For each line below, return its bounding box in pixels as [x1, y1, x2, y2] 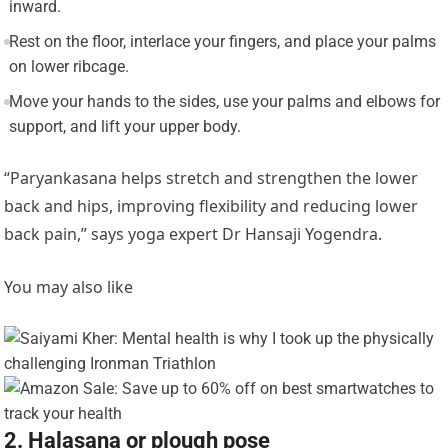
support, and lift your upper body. [8, 117, 241, 137]
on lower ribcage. [8, 57, 129, 77]
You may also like [4, 276, 134, 299]
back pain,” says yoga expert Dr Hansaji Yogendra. [4, 223, 383, 246]
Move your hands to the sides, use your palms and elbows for [8, 92, 440, 112]
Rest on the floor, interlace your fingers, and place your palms [8, 32, 436, 52]
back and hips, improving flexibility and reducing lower [4, 195, 419, 218]
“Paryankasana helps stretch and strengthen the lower [4, 167, 419, 190]
